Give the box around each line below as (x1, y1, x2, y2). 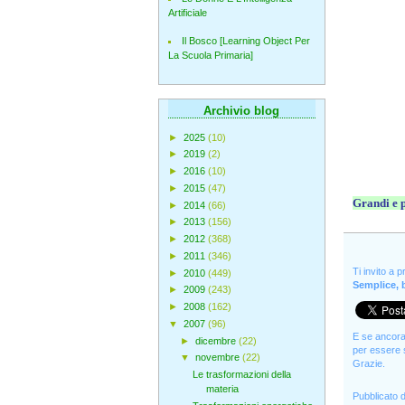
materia (205, 383, 239, 395)
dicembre (194, 334, 239, 346)
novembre (194, 352, 242, 363)
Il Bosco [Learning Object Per (181, 35, 310, 47)
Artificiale (167, 6, 207, 18)
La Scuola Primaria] (167, 50, 253, 61)
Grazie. (352, 358, 385, 369)
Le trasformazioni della (192, 369, 291, 381)
